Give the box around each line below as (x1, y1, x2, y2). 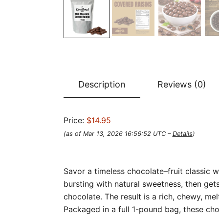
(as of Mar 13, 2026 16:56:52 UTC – (63, 130, 173, 137)
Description (78, 79, 126, 89)
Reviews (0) (157, 79, 206, 89)
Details (172, 130, 193, 137)
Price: (63, 115, 87, 125)
